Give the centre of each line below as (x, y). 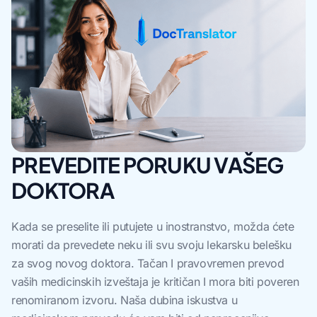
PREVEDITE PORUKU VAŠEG (148, 165)
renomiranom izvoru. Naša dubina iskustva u (125, 300)
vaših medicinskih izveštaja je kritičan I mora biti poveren (155, 282)
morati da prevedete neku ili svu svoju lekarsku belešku (152, 245)
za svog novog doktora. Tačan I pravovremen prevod (148, 264)
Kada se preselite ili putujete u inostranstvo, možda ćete (153, 227)
